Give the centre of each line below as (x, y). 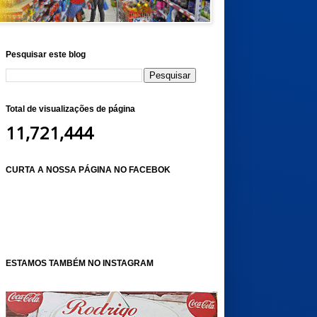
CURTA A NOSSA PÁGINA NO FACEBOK (88, 170)
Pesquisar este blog (45, 54)
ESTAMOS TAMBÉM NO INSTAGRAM (79, 263)
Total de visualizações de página (70, 109)
